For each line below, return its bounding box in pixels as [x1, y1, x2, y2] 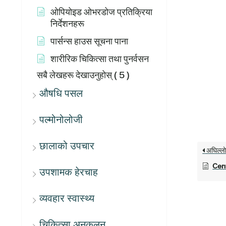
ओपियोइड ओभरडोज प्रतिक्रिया [50, 6, 152, 18]
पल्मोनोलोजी [39, 113, 83, 126]
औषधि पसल [39, 87, 83, 100]
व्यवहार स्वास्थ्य [39, 192, 94, 205]
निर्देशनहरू [50, 18, 84, 29]
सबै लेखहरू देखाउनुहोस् [37, 69, 112, 81]
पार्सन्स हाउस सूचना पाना [50, 35, 128, 47]
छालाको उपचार [39, 139, 94, 152]
